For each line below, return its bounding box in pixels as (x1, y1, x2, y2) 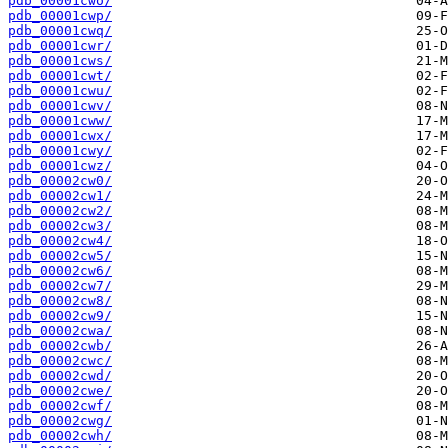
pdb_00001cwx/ (8, 128, 112, 144)
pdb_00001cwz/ (8, 158, 112, 174)
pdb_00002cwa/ (8, 323, 112, 339)
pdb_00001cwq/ (8, 23, 112, 39)
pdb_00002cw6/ (8, 263, 112, 279)
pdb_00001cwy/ (8, 143, 112, 159)
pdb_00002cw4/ (8, 233, 112, 249)
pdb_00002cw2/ (8, 203, 112, 219)
